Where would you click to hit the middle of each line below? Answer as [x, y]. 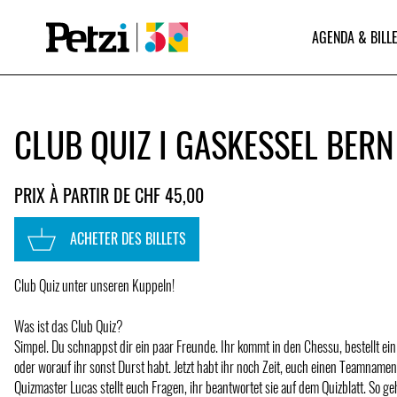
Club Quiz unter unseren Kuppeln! [94, 285]
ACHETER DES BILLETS [128, 239]
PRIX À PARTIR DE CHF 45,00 [109, 195]
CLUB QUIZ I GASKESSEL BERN [204, 144]
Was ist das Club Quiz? [69, 326]
